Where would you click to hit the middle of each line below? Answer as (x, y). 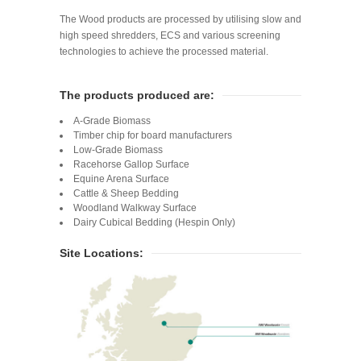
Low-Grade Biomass (118, 150)
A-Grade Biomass (112, 121)
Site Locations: (102, 253)
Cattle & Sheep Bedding (126, 194)
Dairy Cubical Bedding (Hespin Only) (154, 223)
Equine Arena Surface (121, 179)
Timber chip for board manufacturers (153, 136)
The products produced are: (137, 95)
